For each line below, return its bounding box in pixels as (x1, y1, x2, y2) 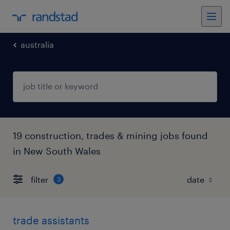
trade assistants (13, 214, 89, 226)
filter (31, 174, 48, 184)
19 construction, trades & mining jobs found (13, 130, 208, 141)
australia (21, 40, 54, 49)
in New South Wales (13, 145, 101, 157)
